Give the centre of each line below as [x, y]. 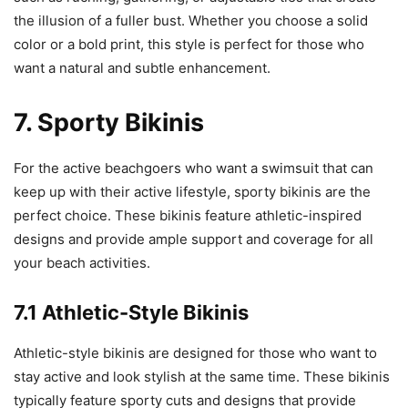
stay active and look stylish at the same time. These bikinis [202, 377]
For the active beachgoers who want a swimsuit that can [194, 168]
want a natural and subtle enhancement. [142, 68]
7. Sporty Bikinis [109, 123]
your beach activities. [82, 263]
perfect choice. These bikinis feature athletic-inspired [188, 216]
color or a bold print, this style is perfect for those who [189, 45]
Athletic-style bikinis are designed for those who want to [195, 353]
